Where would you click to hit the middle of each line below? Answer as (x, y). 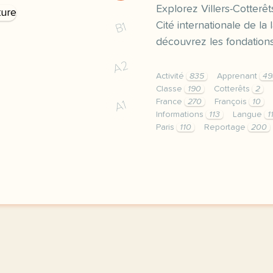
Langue (249, 115)
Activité (171, 76)
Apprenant (238, 76)
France (170, 102)
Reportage (226, 127)
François (232, 102)
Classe (170, 89)
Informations (181, 115)
